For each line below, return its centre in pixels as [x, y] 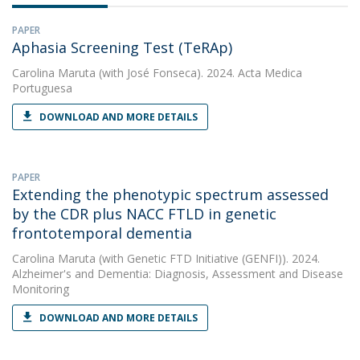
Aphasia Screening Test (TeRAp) [122, 47]
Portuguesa [42, 88]
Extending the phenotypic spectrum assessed [170, 194]
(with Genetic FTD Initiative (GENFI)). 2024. [208, 258]
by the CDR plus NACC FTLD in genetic [144, 214]
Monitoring [41, 289]
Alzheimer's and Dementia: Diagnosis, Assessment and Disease [178, 274]
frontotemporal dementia [102, 233]
